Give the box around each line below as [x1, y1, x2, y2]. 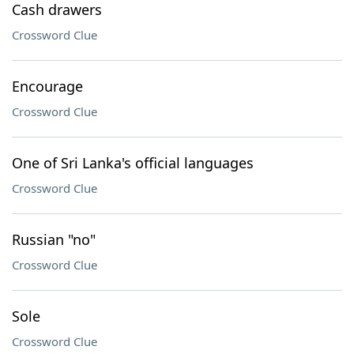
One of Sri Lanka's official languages [12, 153, 254, 172]
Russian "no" [12, 230, 96, 249]
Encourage [12, 77, 83, 96]
